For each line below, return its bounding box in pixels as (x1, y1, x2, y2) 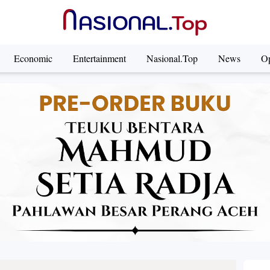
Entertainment (72, 52, 126, 64)
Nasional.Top (146, 52, 198, 64)
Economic (13, 52, 52, 64)
